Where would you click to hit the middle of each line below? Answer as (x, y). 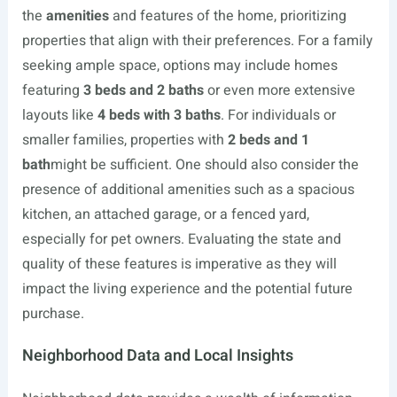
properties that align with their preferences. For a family (197, 41)
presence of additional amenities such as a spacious (188, 190)
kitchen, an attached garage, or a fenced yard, (165, 214)
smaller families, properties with (125, 140)
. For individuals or (278, 115)
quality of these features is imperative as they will (179, 264)
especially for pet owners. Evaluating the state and (181, 239)
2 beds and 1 (268, 140)
